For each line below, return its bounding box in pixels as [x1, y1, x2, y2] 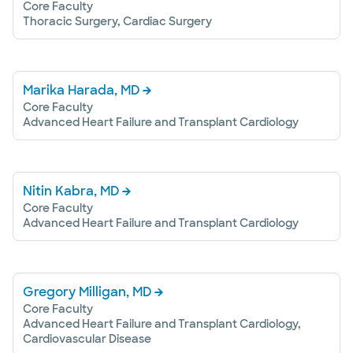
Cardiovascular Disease [23, 332, 151, 346]
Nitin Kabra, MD [23, 183, 120, 199]
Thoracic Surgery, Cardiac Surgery [23, 14, 212, 28]
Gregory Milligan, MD [23, 284, 152, 300]
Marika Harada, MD [23, 82, 140, 98]
